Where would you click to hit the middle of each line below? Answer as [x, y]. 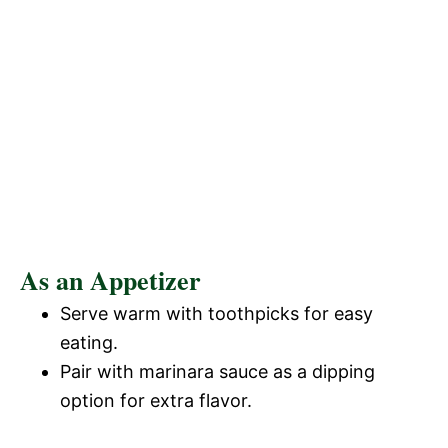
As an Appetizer [110, 279]
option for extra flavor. [156, 400]
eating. [89, 342]
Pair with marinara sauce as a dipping [217, 371]
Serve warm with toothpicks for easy [216, 313]
